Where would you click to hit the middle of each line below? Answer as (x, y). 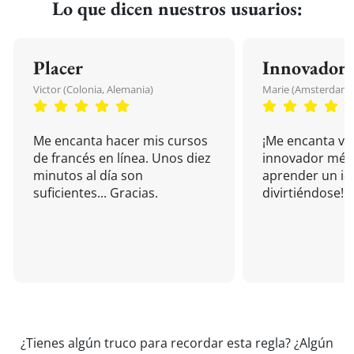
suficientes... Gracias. (96, 193)
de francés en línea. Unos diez (122, 158)
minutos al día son (88, 175)
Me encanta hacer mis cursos (121, 141)
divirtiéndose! (303, 193)
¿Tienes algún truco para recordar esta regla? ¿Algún (177, 343)
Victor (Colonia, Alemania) (93, 89)
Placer (58, 68)
